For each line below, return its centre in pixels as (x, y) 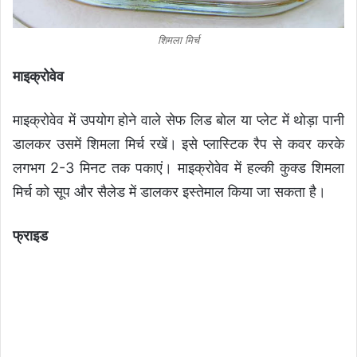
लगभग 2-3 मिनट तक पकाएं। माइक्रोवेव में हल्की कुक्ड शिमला (178, 167)
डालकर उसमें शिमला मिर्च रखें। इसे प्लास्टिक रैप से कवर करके (178, 143)
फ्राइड (30, 235)
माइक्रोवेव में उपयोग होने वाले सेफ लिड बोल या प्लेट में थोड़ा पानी (178, 120)
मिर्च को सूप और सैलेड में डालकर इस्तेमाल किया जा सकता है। (169, 191)
